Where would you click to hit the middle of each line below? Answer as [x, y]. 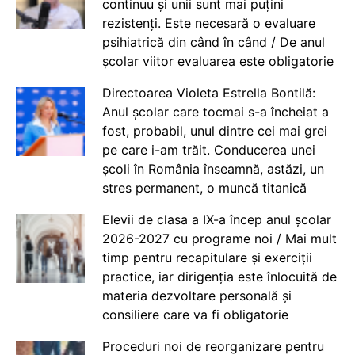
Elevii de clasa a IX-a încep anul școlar [216, 219]
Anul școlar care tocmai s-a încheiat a [215, 111]
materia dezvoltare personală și [197, 295]
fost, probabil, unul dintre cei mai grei [214, 130]
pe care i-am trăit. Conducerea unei [208, 149]
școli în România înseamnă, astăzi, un [213, 168]
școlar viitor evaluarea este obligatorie [218, 61]
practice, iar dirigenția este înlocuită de [219, 276]
